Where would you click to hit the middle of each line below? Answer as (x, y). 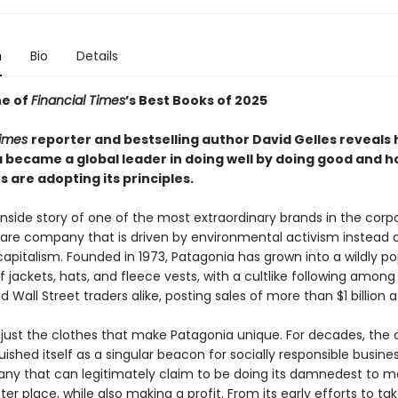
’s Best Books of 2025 (196, 100)
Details (97, 56)
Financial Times (78, 100)
